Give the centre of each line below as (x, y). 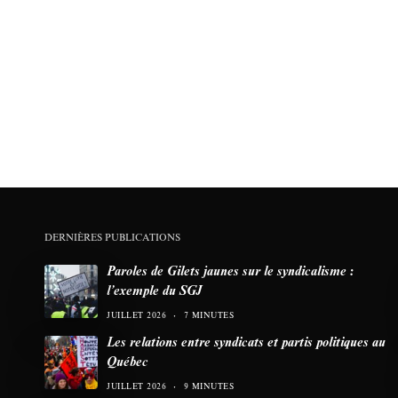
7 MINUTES (208, 315)
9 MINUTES (208, 386)
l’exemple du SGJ (155, 290)
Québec (127, 361)
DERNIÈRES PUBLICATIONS (112, 237)
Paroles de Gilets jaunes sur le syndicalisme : (231, 271)
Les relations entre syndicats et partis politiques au (246, 342)
